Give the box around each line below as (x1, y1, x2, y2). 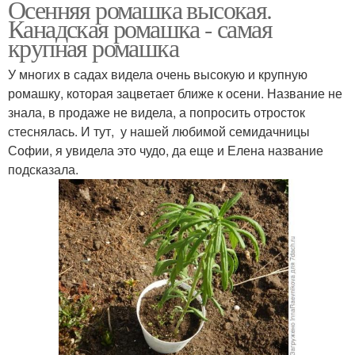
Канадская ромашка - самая (8, 10, 272, 45)
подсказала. (8, 159, 78, 178)
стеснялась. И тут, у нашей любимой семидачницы (8, 121, 310, 140)
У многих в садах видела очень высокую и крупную (8, 64, 307, 83)
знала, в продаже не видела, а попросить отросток (8, 102, 305, 121)
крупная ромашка (8, 29, 178, 64)
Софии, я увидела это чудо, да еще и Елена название (8, 140, 323, 159)
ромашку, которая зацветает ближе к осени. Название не (8, 83, 342, 102)
